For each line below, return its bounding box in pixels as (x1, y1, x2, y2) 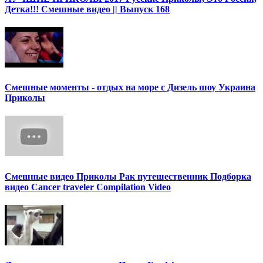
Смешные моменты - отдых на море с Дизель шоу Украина (5, 82, 255, 93)
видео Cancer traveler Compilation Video (5, 181, 171, 192)
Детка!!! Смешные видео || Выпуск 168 (5, 4, 170, 14)
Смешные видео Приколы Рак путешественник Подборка (5, 171, 251, 181)
